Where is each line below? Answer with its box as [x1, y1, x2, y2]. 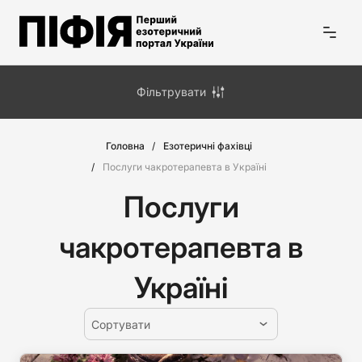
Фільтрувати [137, 85, 206, 99]
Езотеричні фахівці [162, 140, 252, 152]
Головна [105, 140, 145, 152]
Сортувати [91, 317, 150, 331]
